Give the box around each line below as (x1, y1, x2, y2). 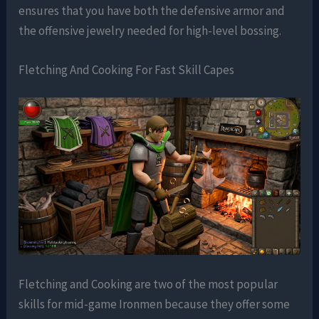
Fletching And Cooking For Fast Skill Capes (19, 61, 235, 78)
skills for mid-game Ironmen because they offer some (19, 296, 291, 313)
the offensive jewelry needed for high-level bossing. (19, 22, 282, 38)
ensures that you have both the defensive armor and (19, 2, 286, 19)
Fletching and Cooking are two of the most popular (19, 276, 278, 293)
